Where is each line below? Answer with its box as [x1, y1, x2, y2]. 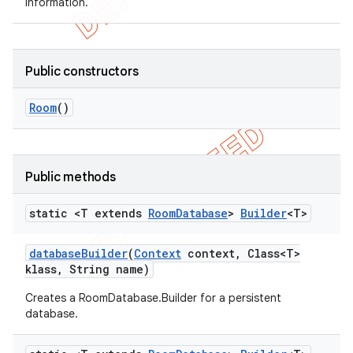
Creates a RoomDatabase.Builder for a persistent [25, 291, 281, 305]
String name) [63, 262, 150, 277]
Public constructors [25, 64, 139, 80]
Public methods [25, 169, 116, 185]
